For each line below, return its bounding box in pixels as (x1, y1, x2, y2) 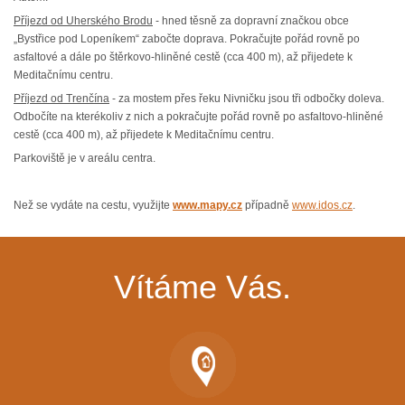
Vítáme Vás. (114, 268, 291, 306)
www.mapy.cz (173, 199, 242, 212)
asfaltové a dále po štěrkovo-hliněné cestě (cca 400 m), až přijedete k (14, 51, 353, 63)
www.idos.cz (292, 199, 353, 212)
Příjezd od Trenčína (14, 92, 109, 105)
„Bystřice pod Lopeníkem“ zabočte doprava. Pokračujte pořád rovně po (14, 33, 360, 45)
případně (242, 199, 292, 212)
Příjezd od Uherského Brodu (14, 14, 153, 27)
